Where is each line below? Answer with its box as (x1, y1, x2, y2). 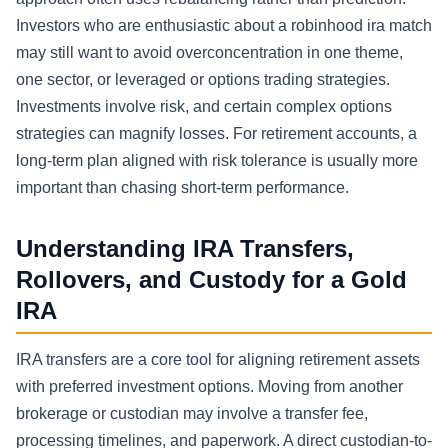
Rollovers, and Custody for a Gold (16, 266, 407, 294)
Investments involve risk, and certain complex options (16, 98, 392, 116)
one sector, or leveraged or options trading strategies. (16, 71, 390, 89)
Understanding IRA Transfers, (16, 235, 354, 263)
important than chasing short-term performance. (16, 179, 349, 197)
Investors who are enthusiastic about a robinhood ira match (16, 17, 432, 35)
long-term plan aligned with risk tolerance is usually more (16, 152, 418, 170)
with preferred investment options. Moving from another (16, 378, 403, 396)
